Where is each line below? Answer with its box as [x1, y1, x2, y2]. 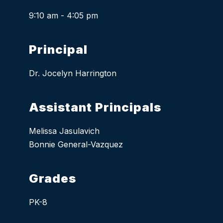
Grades [29, 171, 77, 186]
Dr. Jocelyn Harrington [29, 68, 117, 79]
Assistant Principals [29, 100, 162, 115]
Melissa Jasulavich [29, 126, 100, 136]
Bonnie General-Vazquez [29, 139, 123, 150]
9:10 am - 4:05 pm [29, 10, 99, 21]
